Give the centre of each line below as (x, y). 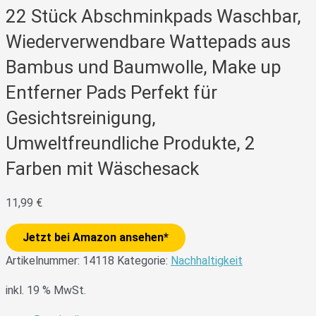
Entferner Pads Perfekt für (111, 93)
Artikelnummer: (44, 260)
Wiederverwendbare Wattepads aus (148, 42)
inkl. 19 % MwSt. (46, 290)
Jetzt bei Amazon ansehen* (96, 237)
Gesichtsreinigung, (81, 118)
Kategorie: (144, 260)
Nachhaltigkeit (207, 260)
